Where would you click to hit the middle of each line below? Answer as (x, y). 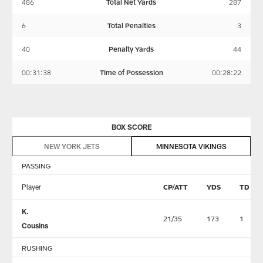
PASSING (36, 166)
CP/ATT (175, 187)
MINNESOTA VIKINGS (191, 146)
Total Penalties (131, 26)
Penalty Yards (131, 49)
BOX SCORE (131, 127)
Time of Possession (131, 73)
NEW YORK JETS (72, 146)
